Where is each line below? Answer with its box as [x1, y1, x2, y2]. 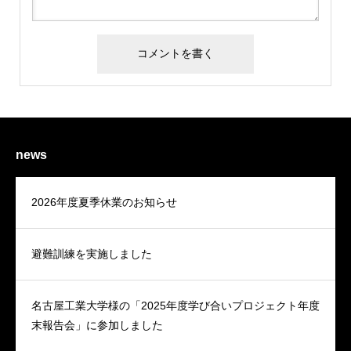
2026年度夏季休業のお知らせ [31, 196, 177, 209]
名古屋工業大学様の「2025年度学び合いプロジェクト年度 [31, 299, 320, 313]
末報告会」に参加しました [31, 319, 163, 332]
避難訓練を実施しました [31, 248, 152, 261]
